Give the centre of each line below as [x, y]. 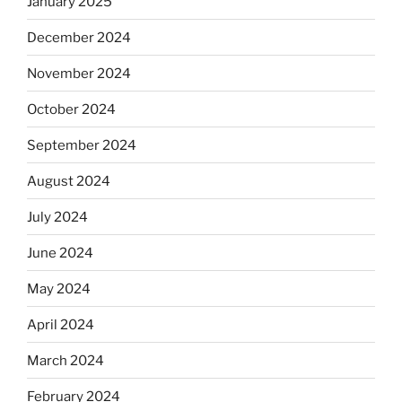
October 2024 [71, 109]
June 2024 [60, 253]
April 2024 [61, 324]
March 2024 [66, 360]
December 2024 [79, 37]
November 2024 [79, 73]
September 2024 [82, 145]
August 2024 [69, 181]
